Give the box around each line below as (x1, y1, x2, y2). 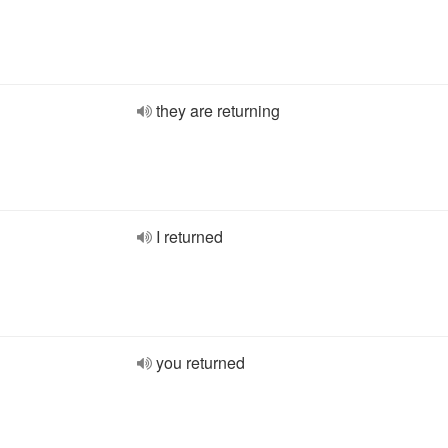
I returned (156, 225, 223, 248)
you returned (156, 351, 245, 374)
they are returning (156, 99, 280, 122)
